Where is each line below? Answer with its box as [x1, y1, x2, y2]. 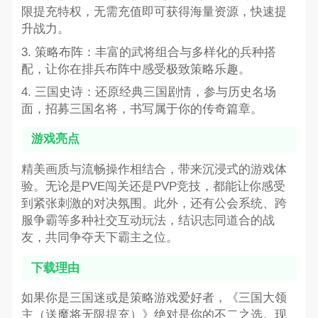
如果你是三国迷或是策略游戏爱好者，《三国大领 [21, 291, 287, 305]
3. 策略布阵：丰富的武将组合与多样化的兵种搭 [21, 45, 276, 59]
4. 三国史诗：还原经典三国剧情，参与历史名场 [21, 84, 276, 99]
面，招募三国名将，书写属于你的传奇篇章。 [21, 102, 263, 116]
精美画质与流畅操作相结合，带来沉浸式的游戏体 [21, 163, 287, 177]
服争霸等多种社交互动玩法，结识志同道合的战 [21, 214, 275, 228]
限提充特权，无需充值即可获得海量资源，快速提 [21, 5, 287, 19]
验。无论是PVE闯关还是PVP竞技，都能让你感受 [21, 180, 285, 194]
